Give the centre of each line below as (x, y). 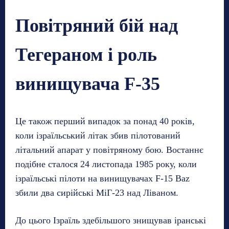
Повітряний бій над (97, 26)
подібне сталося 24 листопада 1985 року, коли (106, 164)
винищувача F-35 (88, 84)
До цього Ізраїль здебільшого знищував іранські (111, 221)
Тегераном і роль (86, 55)
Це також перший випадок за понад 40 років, (105, 121)
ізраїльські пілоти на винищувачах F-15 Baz (102, 179)
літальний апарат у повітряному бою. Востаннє (109, 150)
